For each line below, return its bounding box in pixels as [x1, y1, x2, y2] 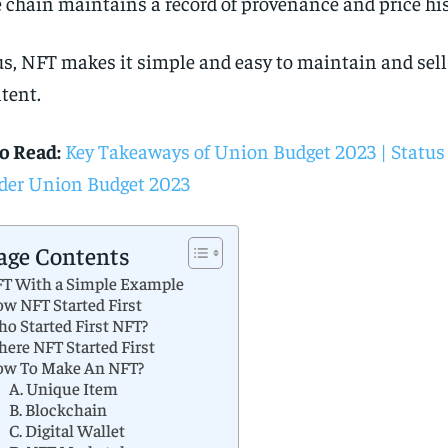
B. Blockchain [8, 398, 107, 421]
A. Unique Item [8, 377, 118, 400]
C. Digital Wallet [8, 419, 125, 442]
